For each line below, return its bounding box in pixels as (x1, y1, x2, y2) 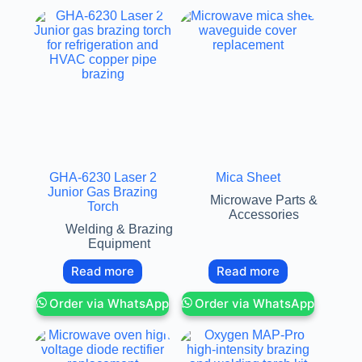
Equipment (87, 236, 150, 250)
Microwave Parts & (210, 192, 318, 207)
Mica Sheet (215, 170, 280, 184)
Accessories (229, 207, 300, 221)
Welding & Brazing (65, 221, 173, 236)
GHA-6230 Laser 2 (48, 170, 157, 184)
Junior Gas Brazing (48, 184, 158, 199)
